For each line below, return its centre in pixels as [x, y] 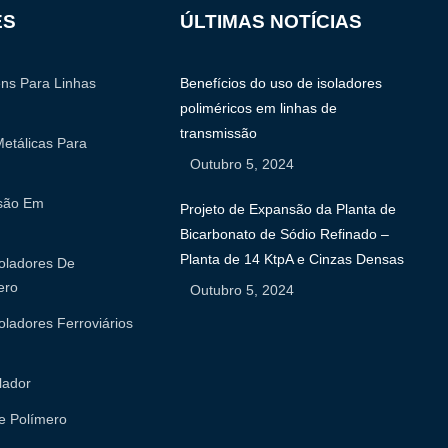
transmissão [219, 132]
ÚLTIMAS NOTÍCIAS [271, 21]
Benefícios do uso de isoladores [281, 82]
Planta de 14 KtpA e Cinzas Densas [292, 259]
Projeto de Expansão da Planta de [288, 209]
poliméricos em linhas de [259, 107]
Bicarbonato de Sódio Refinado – [285, 234]
